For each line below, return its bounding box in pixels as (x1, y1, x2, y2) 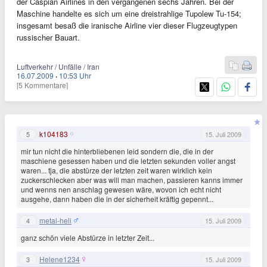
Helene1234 (39, 253, 80, 264)
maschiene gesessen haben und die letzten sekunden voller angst (21, 156, 235, 166)
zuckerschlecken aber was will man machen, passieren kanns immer (21, 175, 243, 185)
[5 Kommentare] (17, 80, 68, 90)
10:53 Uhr (59, 70, 91, 80)
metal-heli (39, 215, 72, 225)
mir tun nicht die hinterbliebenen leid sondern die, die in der (21, 146, 213, 156)
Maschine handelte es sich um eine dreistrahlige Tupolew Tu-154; (17, 8, 241, 19)
